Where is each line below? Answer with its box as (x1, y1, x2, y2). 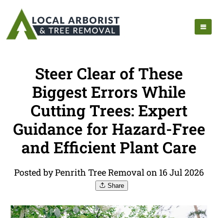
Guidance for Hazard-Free (13, 118, 205, 140)
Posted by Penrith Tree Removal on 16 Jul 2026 (14, 166, 204, 179)
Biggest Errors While (32, 81, 186, 103)
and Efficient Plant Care (21, 137, 197, 158)
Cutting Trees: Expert (31, 100, 187, 121)
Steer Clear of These (35, 63, 183, 84)
